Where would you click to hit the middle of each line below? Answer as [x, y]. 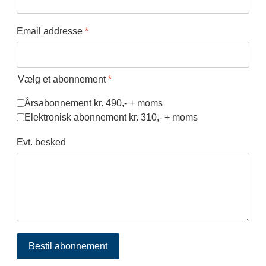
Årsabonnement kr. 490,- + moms [94, 103]
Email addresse [51, 31]
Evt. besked [41, 142]
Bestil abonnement [68, 246]
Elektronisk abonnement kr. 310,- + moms [111, 117]
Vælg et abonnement [63, 80]
